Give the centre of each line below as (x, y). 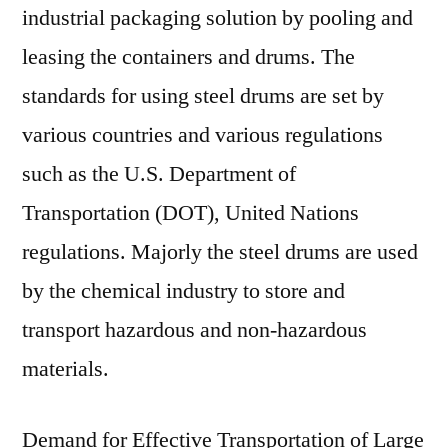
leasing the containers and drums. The (188, 57)
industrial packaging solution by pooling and (217, 18)
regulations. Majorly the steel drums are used (220, 252)
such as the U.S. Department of (159, 174)
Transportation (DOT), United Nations (190, 213)
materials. (65, 369)
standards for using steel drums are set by (203, 96)
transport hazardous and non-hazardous (194, 330)
